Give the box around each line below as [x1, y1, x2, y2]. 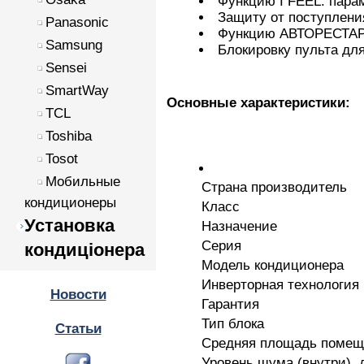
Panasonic [45, 15, 109, 30]
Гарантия [201, 297, 259, 313]
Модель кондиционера [201, 258, 344, 274]
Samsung [45, 37, 102, 53]
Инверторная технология [201, 277, 359, 293]
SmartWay [45, 83, 109, 98]
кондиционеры [24, 195, 116, 210]
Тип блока [201, 316, 264, 332]
